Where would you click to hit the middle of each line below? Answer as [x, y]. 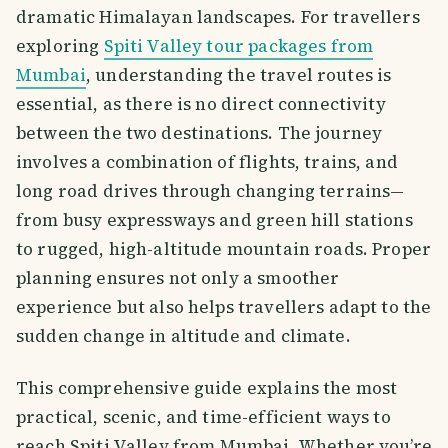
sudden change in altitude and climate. [183, 336]
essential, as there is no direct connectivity [201, 104]
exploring [60, 46]
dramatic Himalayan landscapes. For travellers [218, 17]
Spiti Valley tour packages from [238, 46]
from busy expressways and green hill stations [214, 220]
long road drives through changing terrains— [210, 191]
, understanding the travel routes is [238, 75]
